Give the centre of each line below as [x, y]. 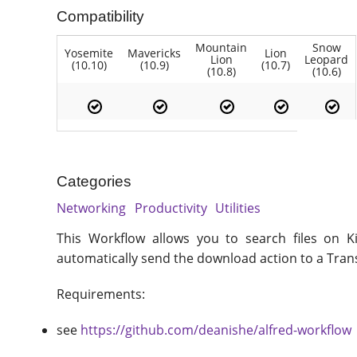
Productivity [171, 208]
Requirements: [101, 294]
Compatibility [101, 17]
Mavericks [155, 53]
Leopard [327, 59]
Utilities [238, 208]
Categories [94, 182]
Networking [92, 208]
